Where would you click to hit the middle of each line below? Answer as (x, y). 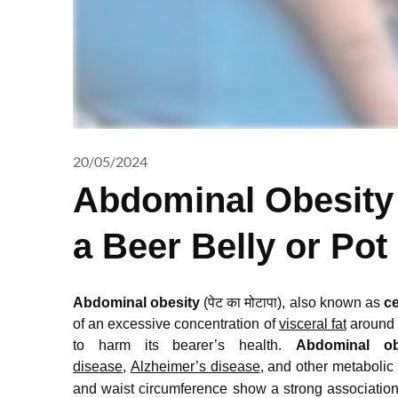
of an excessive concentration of (176, 323)
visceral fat (312, 323)
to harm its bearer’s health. (185, 345)
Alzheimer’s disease (195, 366)
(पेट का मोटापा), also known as (294, 302)
